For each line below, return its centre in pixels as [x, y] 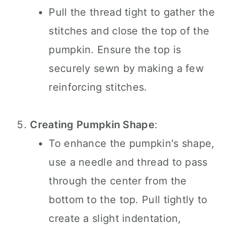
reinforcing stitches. [98, 87]
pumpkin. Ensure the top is [115, 50]
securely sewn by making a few [126, 68]
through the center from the [118, 181]
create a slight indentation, [115, 218]
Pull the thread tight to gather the [132, 12]
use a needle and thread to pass [128, 162]
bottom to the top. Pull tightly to [128, 200]
